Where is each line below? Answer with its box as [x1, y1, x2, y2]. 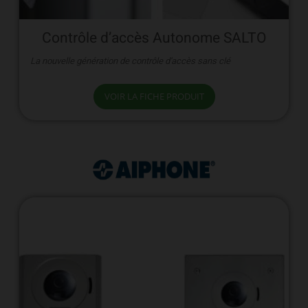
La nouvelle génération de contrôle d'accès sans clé [30, 54, 230, 67]
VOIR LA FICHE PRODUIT [104, 89, 204, 102]
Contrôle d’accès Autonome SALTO [42, 27, 266, 49]
